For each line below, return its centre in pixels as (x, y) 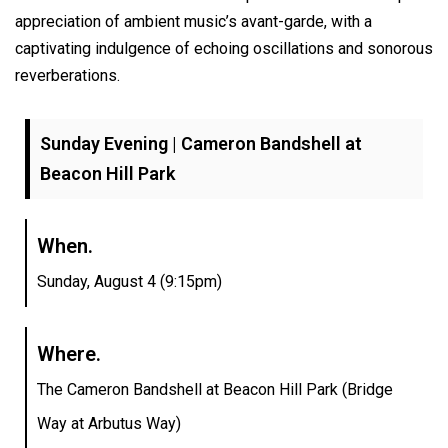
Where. (69, 354)
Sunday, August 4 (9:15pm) (129, 282)
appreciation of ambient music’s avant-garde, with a (193, 22)
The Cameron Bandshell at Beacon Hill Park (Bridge (215, 390)
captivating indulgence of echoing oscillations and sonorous (224, 49)
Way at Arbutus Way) (109, 424)
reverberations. (67, 76)
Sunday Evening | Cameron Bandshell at (201, 144)
